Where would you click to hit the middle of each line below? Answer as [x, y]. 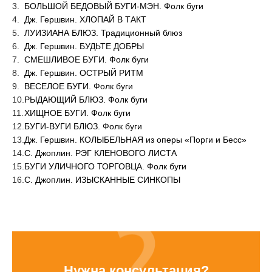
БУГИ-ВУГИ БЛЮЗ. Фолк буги [83, 126]
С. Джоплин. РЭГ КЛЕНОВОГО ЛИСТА [100, 153]
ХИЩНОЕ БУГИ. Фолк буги [77, 113]
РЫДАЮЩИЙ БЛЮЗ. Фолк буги [86, 99]
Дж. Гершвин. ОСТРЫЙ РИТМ [84, 73]
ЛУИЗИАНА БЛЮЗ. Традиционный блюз [103, 32]
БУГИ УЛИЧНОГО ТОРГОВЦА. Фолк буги [105, 166]
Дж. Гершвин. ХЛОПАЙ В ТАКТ [85, 19]
